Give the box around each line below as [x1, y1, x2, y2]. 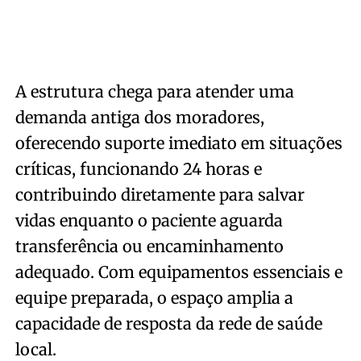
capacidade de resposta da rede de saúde [15, 313, 322, 334]
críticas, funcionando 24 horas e [15, 158, 262, 179]
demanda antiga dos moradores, [15, 106, 264, 127]
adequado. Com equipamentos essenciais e [15, 261, 342, 282]
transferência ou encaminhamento [15, 235, 284, 256]
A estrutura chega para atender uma [15, 81, 294, 102]
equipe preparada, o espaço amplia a [15, 287, 293, 308]
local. [15, 338, 56, 359]
